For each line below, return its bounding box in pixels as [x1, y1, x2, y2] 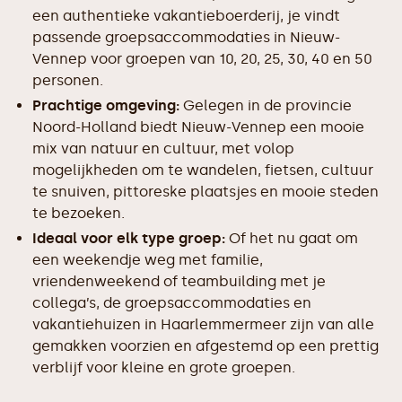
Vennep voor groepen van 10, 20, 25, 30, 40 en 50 [32, 50, 372, 67]
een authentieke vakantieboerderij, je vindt [32, 7, 340, 24]
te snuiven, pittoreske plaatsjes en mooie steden [32, 183, 379, 200]
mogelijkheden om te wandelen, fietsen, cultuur [32, 162, 373, 179]
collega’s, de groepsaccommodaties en [32, 294, 311, 311]
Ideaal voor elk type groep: [32, 230, 225, 247]
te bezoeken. [32, 205, 125, 222]
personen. [32, 72, 103, 89]
